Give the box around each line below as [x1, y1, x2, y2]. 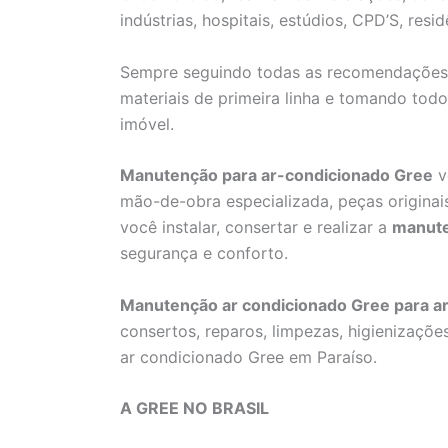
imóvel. [120, 113, 174, 134]
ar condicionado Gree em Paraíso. [120, 346, 377, 367]
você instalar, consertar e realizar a [120, 217, 392, 238]
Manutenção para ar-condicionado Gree [120, 165, 433, 186]
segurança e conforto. [120, 243, 288, 264]
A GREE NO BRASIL [120, 398, 269, 419]
